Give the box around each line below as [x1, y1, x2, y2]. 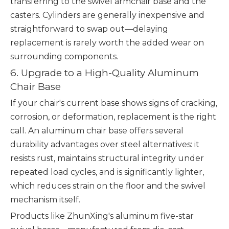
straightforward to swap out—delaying [10, 24, 168, 34]
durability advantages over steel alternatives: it [10, 140, 199, 149]
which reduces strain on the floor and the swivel [10, 181, 205, 191]
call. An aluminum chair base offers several [10, 126, 184, 135]
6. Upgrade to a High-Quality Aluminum [10, 67, 199, 79]
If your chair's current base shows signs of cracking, [10, 98, 217, 108]
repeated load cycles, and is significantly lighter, [10, 167, 204, 177]
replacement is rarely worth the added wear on [10, 38, 204, 48]
